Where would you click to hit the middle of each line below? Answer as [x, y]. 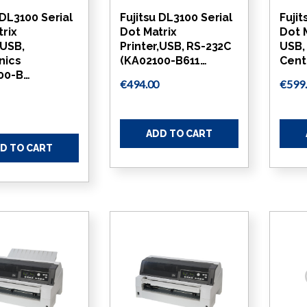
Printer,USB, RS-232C [176, 46]
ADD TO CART [179, 133]
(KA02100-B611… [164, 60]
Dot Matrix [148, 32]
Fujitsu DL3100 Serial [176, 17]
